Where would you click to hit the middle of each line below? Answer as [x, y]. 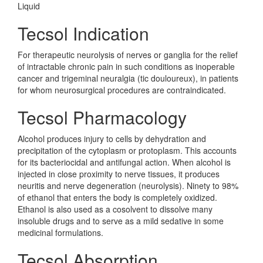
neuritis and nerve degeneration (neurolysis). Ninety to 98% [128, 186]
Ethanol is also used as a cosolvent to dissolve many [115, 209]
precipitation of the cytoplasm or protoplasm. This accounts [127, 150]
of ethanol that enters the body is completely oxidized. [117, 197]
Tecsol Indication [83, 33]
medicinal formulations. [60, 232]
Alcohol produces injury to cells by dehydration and [112, 139]
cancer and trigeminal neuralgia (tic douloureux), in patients [128, 78]
